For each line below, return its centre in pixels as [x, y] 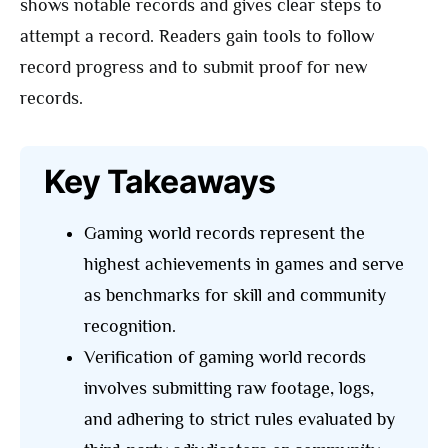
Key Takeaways [160, 182]
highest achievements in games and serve [244, 264]
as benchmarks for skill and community [235, 295]
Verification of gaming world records [225, 357]
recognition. [130, 326]
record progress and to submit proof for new [193, 67]
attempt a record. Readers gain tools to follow [197, 36]
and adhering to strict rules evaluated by [239, 419]
